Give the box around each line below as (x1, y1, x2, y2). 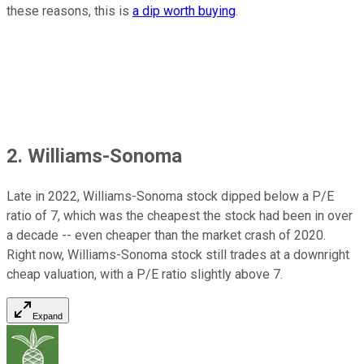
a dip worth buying (132, 2, 236, 19)
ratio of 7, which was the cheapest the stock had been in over (6, 207, 353, 223)
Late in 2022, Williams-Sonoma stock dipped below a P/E (6, 188, 334, 204)
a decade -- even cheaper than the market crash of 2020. (6, 227, 326, 243)
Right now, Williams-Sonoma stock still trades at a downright (6, 246, 349, 262)
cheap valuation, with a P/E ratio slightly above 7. (6, 266, 283, 282)
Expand (32, 310, 63, 321)
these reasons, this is (6, 2, 132, 19)
